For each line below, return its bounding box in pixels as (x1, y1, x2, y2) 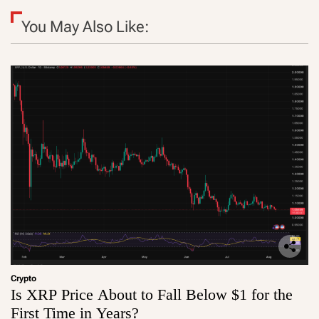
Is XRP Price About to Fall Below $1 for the (11, 286, 293, 304)
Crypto (11, 273, 36, 284)
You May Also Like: (21, 18, 149, 36)
